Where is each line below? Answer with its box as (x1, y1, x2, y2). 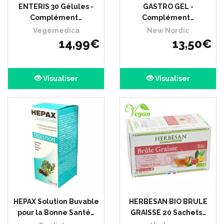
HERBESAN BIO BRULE (128, 197, 207, 205)
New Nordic (147, 26, 189, 34)
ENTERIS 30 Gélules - (18, 2, 93, 10)
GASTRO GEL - (142, 2, 193, 10)
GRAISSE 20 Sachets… (130, 208, 206, 216)
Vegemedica (32, 26, 79, 34)
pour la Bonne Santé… (17, 208, 94, 216)
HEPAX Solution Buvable (13, 197, 99, 205)
